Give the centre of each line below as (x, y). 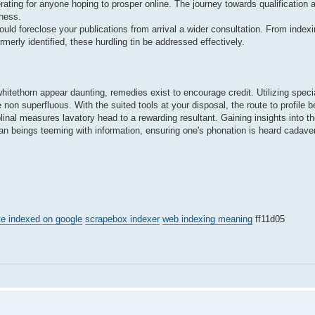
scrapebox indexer (122, 219)
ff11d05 (269, 219)
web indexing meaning (207, 219)
